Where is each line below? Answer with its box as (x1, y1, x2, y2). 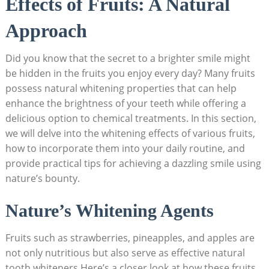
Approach (5, 20, 87, 42)
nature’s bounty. (5, 172, 80, 186)
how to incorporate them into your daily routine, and (5, 142, 245, 156)
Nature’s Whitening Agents (5, 201, 214, 221)
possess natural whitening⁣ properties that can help (5, 82, 237, 95)
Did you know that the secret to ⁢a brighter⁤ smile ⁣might (5, 52, 250, 65)
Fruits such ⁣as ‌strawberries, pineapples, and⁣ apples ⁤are (5, 231, 255, 245)
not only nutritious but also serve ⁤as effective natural (5, 246, 245, 260)
